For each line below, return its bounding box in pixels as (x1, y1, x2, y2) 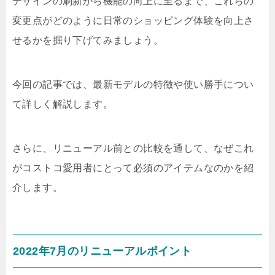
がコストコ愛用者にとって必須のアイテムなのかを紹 (12, 163, 254, 173)
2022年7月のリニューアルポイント (13, 245, 192, 257)
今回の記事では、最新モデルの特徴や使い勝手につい (12, 79, 254, 90)
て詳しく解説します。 (12, 99, 113, 109)
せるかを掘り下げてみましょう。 (12, 35, 163, 45)
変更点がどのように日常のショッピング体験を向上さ (12, 15, 254, 26)
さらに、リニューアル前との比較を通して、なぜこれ (12, 143, 254, 153)
